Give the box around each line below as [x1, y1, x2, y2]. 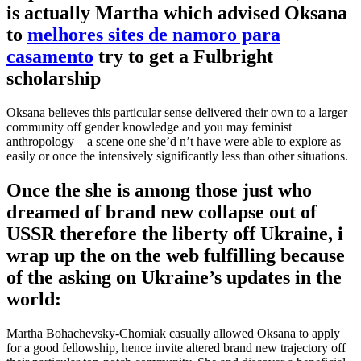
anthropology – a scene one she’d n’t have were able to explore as [6, 134, 341, 148]
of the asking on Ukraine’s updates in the [6, 266, 342, 288]
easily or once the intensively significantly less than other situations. [6, 148, 348, 163]
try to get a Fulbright [93, 45, 273, 67]
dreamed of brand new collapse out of [6, 201, 317, 222]
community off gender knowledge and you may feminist [6, 119, 292, 134]
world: [6, 288, 61, 309]
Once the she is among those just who [6, 179, 312, 201]
